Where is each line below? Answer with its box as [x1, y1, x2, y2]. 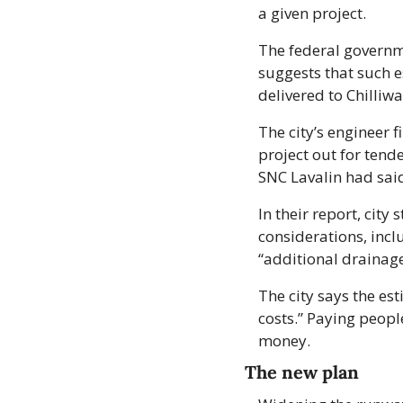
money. [258, 330, 310, 352]
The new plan [245, 361, 359, 384]
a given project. [258, 3, 370, 24]
